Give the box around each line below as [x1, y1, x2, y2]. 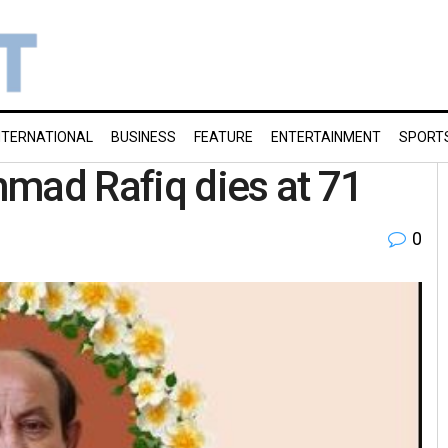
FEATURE [194, 129, 253, 145]
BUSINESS [111, 129, 176, 145]
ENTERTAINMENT [271, 129, 381, 145]
